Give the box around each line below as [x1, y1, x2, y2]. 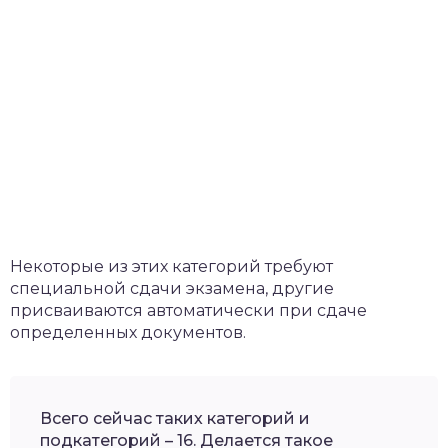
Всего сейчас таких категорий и [40, 408, 310, 428]
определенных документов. [10, 322, 246, 342]
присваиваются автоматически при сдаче [10, 300, 367, 320]
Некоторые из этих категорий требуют [10, 256, 333, 276]
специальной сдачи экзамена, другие [10, 278, 334, 298]
